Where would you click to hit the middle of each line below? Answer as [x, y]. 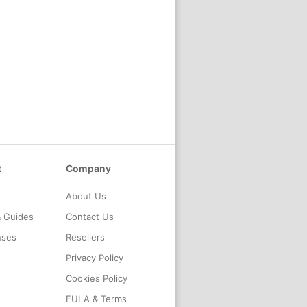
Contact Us [90, 217]
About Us [86, 196]
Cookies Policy [97, 278]
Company [88, 168]
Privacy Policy [95, 258]
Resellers [85, 237]
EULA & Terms [96, 299]
